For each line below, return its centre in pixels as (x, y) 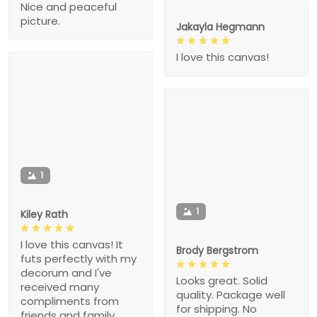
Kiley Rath (44, 214)
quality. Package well (231, 295)
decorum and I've (66, 272)
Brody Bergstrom (217, 251)
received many (60, 287)
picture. (40, 21)
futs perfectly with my (79, 258)
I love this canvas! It (72, 244)
